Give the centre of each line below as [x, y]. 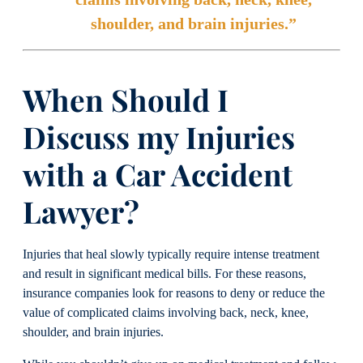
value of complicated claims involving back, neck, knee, [166, 313]
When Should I [126, 99]
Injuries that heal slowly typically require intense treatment [171, 255]
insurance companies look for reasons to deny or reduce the [174, 294]
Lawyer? [81, 211]
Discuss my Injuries [159, 136]
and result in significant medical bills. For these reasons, [164, 274]
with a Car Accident [158, 173]
